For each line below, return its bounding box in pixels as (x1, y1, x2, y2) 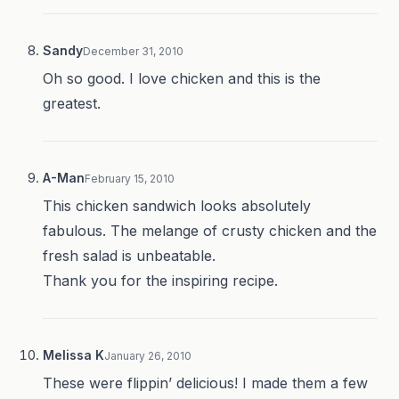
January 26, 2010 (104, 349, 191, 363)
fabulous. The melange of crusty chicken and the (43, 222, 377, 240)
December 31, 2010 (83, 45, 183, 59)
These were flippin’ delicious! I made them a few (43, 374, 368, 393)
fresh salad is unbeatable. (43, 247, 216, 265)
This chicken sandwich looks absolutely (43, 197, 311, 216)
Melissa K (43, 347, 104, 363)
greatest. (43, 94, 101, 113)
